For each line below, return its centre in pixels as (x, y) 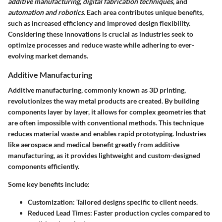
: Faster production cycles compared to (150, 213)
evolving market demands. (48, 56)
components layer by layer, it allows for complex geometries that (107, 112)
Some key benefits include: (49, 184)
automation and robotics (46, 12)
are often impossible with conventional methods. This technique (106, 123)
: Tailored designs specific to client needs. (135, 202)
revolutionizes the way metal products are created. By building (104, 101)
